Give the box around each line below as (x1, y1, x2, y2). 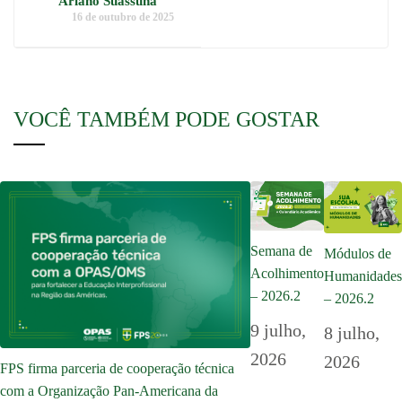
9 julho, (250, 319, 306, 340)
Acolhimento (250, 265, 324, 281)
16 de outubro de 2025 (72, 10, 174, 23)
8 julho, (324, 322, 380, 343)
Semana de (250, 242, 312, 258)
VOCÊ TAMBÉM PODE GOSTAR (13, 107, 319, 131)
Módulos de (324, 245, 391, 261)
